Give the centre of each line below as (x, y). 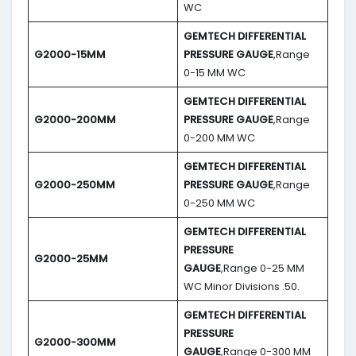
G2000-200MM (75, 120)
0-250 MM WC (219, 203)
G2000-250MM (74, 185)
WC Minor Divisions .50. (241, 287)
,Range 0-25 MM (262, 269)
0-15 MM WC (214, 73)
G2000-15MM (70, 55)
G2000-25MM (71, 259)
